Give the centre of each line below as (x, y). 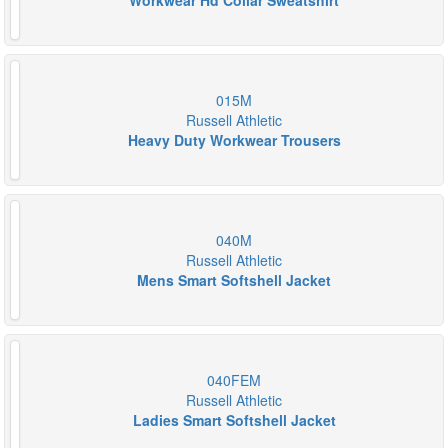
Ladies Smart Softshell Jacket (234, 420)
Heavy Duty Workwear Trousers (234, 140)
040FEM (234, 380)
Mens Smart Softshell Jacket (234, 280)
